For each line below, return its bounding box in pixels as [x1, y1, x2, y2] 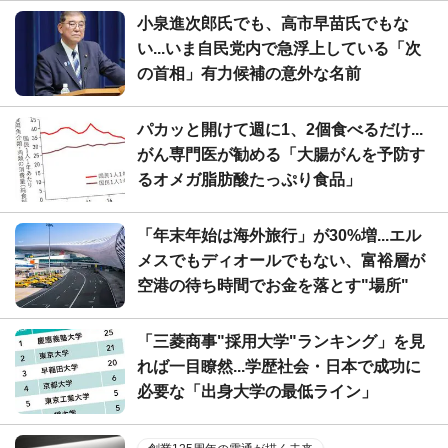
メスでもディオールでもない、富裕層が [137, 251, 425, 269]
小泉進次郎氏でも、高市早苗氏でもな [137, 14, 409, 32]
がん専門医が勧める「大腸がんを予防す [137, 145, 425, 163]
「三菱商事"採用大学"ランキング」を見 [137, 332, 425, 350]
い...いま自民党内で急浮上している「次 [137, 39, 421, 57]
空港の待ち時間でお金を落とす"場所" [137, 276, 409, 294]
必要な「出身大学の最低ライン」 [137, 382, 377, 400]
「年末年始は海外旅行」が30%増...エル [137, 226, 421, 244]
